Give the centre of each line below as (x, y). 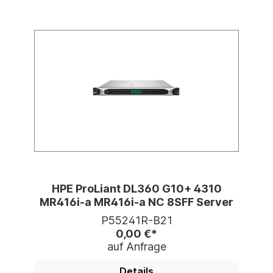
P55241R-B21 (136, 221)
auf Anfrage (136, 247)
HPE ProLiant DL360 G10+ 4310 (136, 189)
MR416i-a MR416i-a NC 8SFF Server (136, 202)
